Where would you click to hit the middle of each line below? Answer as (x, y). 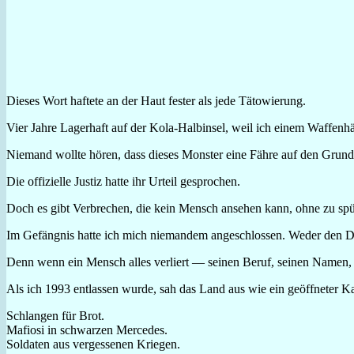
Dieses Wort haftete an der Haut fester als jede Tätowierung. (156, 100)
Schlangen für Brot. (55, 315)
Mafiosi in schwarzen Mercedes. (87, 330)
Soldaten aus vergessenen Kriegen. (93, 344)
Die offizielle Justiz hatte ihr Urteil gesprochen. (123, 181)
